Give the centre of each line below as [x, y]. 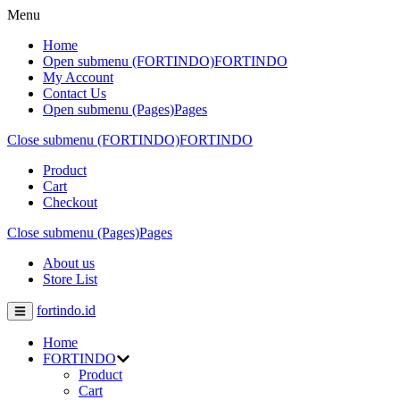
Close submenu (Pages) [73, 233]
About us [69, 263]
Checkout [70, 202]
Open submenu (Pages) [108, 109]
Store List [70, 279]
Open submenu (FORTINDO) [129, 61]
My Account [78, 77]
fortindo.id [67, 310]
